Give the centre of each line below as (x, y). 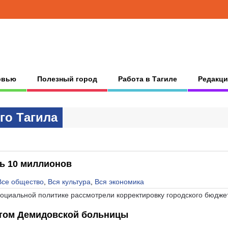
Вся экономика (119, 181)
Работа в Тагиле (148, 79)
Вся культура (69, 181)
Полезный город (67, 79)
